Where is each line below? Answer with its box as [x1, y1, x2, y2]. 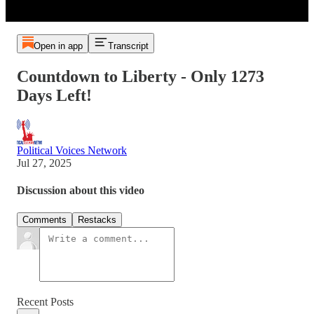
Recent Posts [17, 295, 74, 308]
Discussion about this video [17, 184, 144, 197]
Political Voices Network [17, 144, 127, 156]
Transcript [107, 41, 149, 52]
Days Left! [17, 86, 92, 105]
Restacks [78, 214, 116, 225]
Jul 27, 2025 [17, 157, 71, 169]
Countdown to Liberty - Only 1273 [17, 67, 264, 86]
